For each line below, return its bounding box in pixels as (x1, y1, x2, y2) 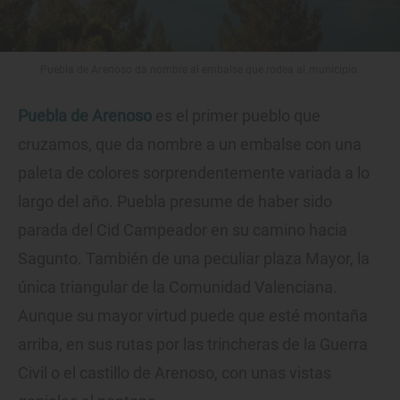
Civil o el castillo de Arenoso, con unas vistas (18, 363, 331, 383)
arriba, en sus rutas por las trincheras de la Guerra (18, 335, 368, 354)
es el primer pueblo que (152, 106, 321, 126)
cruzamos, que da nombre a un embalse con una (18, 135, 362, 154)
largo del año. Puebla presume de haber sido (18, 192, 332, 212)
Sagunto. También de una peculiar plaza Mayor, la (18, 249, 370, 269)
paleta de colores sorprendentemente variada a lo (18, 163, 370, 183)
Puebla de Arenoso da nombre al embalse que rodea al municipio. (40, 63, 360, 77)
